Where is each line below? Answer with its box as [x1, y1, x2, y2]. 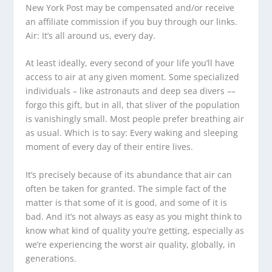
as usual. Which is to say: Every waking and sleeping [25, 127, 239, 139]
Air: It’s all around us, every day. [25, 30, 156, 41]
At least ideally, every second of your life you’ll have [25, 57, 235, 69]
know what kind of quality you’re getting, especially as [25, 224, 245, 236]
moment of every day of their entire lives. [25, 141, 194, 153]
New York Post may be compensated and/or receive [25, 2, 235, 13]
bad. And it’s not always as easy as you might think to [25, 210, 242, 222]
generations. [25, 252, 77, 264]
